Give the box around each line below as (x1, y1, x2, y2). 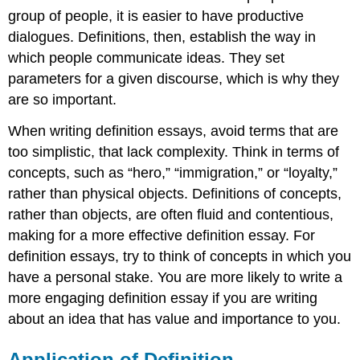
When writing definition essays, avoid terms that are (8, 123, 339, 140)
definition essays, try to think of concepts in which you (8, 248, 352, 265)
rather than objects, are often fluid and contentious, (8, 207, 334, 223)
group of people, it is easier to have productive (8, 8, 305, 25)
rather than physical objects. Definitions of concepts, (8, 186, 342, 202)
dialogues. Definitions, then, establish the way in (8, 29, 317, 46)
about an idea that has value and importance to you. (8, 311, 342, 328)
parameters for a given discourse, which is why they (8, 71, 340, 88)
